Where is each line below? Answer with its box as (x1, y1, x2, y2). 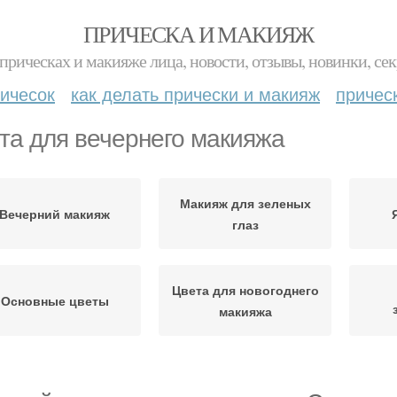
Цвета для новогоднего (171, 281, 319, 299)
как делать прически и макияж (71, 81, 320, 106)
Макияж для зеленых (179, 194, 311, 212)
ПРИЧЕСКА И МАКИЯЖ (83, 19, 314, 49)
